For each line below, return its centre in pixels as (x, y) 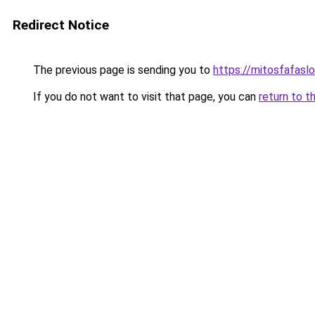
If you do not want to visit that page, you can (144, 97)
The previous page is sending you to (122, 70)
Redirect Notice (61, 25)
